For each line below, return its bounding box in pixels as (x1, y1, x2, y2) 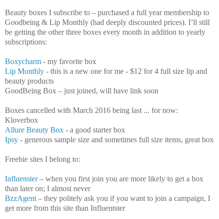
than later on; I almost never (5, 184, 90, 193)
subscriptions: (5, 37, 47, 46)
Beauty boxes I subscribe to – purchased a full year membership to (5, 8, 209, 17)
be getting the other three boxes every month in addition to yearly (5, 27, 205, 36)
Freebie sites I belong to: (5, 154, 80, 163)
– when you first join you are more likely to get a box (38, 174, 203, 183)
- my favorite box (41, 57, 96, 66)
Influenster (5, 174, 38, 183)
